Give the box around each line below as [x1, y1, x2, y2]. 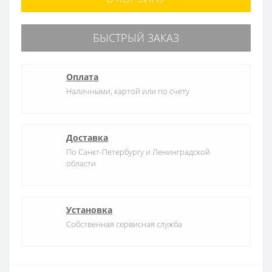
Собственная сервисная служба [66, 218, 182, 229]
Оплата [66, 70, 98, 83]
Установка [66, 203, 112, 216]
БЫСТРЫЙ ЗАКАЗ [93, 30, 179, 45]
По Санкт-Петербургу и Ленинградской [66, 146, 210, 157]
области [66, 157, 96, 169]
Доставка [66, 131, 108, 143]
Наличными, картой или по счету [66, 85, 189, 97]
